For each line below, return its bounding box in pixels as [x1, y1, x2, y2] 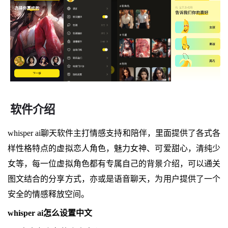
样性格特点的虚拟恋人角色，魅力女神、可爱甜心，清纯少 [7, 144, 221, 153]
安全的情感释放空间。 [7, 189, 89, 198]
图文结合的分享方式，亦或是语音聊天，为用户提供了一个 [7, 174, 221, 183]
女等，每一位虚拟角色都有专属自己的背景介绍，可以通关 [7, 159, 221, 168]
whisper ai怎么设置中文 [7, 208, 92, 217]
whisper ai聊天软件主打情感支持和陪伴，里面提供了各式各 [7, 128, 221, 137]
